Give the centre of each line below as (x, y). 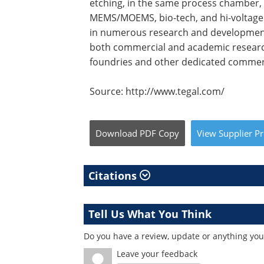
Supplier (235, 133)
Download (116, 133)
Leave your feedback (157, 254)
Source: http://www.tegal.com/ (157, 91)
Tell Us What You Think (150, 214)
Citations (114, 176)
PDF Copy (159, 133)
